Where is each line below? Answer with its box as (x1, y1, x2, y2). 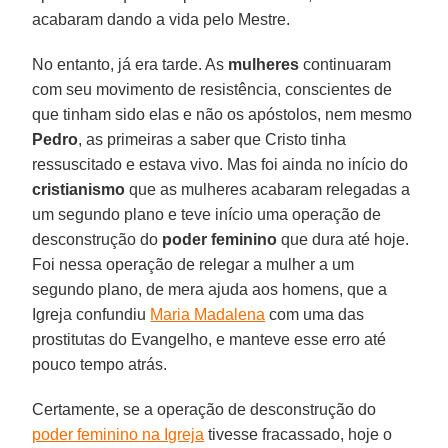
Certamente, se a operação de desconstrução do (32, 400, 377, 418)
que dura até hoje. (277, 230, 410, 248)
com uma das (265, 305, 365, 323)
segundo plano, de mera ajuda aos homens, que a (32, 280, 388, 298)
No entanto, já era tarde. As (32, 55, 229, 73)
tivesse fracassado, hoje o (204, 425, 393, 443)
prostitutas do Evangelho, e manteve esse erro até (32, 330, 387, 348)
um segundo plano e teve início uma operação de (32, 205, 382, 223)
